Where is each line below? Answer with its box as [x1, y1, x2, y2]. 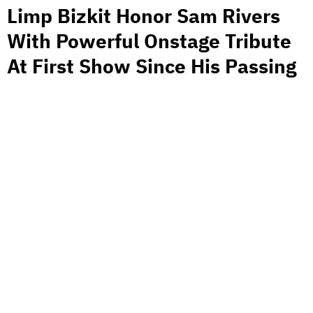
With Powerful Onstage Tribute [7, 28, 291, 54]
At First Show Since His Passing [7, 53, 296, 80]
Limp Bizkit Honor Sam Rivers [7, 3, 280, 29]
